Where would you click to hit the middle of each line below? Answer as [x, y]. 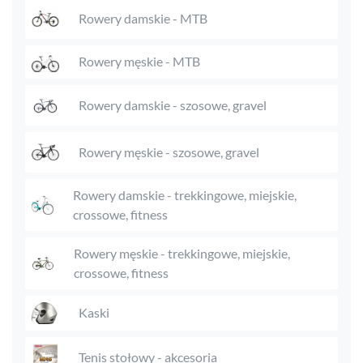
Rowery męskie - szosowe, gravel [169, 152]
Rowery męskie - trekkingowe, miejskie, [181, 253]
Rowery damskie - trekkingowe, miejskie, [185, 194]
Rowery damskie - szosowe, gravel [173, 105]
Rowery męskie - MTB [139, 62]
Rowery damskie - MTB [143, 19]
